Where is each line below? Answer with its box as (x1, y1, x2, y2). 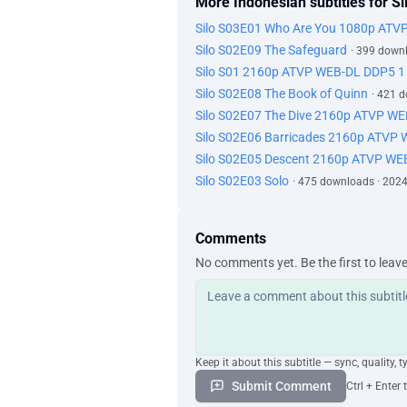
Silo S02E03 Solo (195, 174, 289, 188)
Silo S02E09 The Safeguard (195, 43, 347, 57)
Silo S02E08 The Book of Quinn (195, 86, 368, 101)
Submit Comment (232, 379, 332, 393)
